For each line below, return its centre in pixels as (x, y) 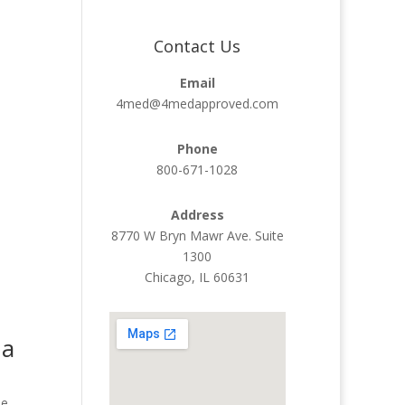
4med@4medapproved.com (198, 103)
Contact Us (198, 46)
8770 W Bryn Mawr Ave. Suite (197, 235)
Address (197, 214)
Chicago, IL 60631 (198, 277)
